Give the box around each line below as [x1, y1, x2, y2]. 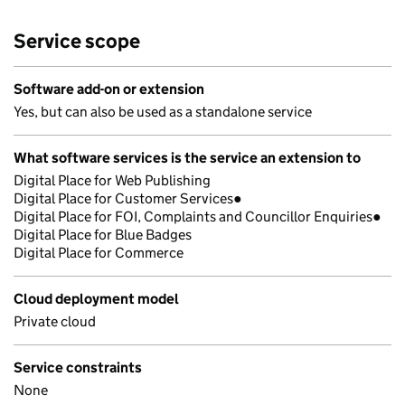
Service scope [14, 29, 140, 53]
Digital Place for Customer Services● [14, 190, 242, 207]
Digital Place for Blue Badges [14, 226, 192, 243]
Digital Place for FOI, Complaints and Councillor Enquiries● [14, 208, 381, 225]
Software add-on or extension [14, 80, 204, 98]
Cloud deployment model [14, 290, 179, 307]
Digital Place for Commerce [14, 244, 184, 261]
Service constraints [14, 359, 142, 376]
